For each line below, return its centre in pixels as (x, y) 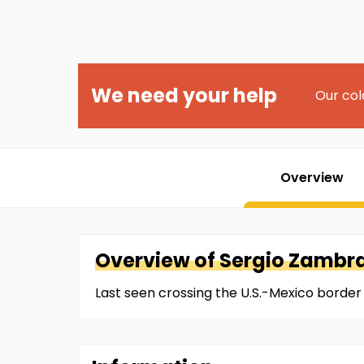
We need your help (184, 95)
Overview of (157, 260)
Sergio (252, 260)
